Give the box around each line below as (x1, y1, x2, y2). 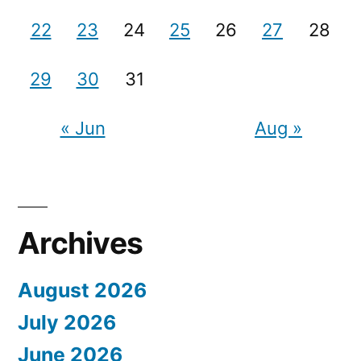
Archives (18, 225, 143, 261)
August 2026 (18, 278, 147, 302)
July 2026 (18, 310, 116, 334)
